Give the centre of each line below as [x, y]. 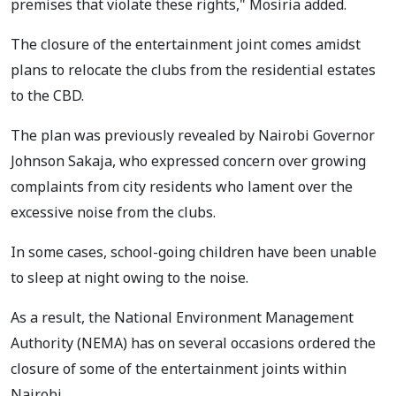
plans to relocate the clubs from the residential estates [193, 69]
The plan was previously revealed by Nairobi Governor [193, 135]
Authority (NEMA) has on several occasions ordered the [193, 343]
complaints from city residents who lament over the [182, 186]
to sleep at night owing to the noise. [129, 277]
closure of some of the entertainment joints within [179, 368]
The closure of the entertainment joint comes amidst [186, 44]
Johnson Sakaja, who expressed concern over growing [188, 160]
